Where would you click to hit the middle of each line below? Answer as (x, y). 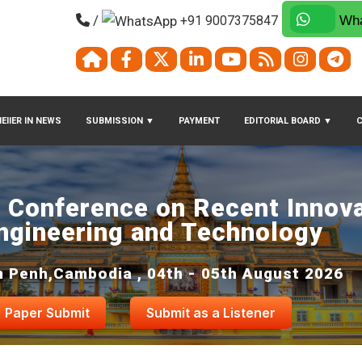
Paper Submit (48, 313)
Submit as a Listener (211, 313)
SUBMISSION (116, 121)
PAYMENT (199, 121)
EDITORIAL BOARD (284, 121)
